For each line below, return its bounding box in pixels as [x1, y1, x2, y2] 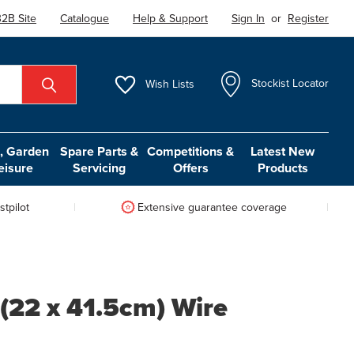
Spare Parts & [59, 141, 138, 160]
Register [288, 9, 330, 26]
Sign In [232, 9, 265, 26]
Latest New [250, 141, 315, 160]
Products [257, 158, 308, 177]
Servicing [72, 158, 126, 177]
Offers [172, 158, 209, 177]
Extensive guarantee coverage [137, 198, 287, 215]
